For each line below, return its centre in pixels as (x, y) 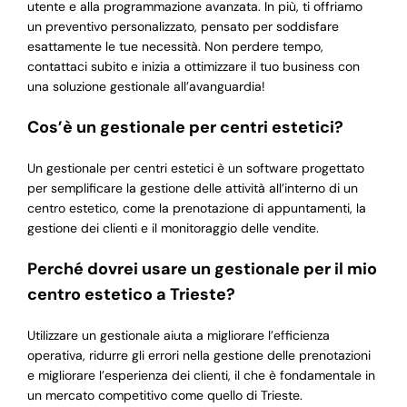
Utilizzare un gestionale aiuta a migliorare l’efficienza (178, 336)
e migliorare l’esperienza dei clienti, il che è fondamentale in (201, 376)
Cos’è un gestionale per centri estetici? (185, 128)
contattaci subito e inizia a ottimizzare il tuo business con (193, 67)
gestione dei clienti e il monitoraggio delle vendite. (173, 228)
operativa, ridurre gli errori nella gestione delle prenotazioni (199, 356)
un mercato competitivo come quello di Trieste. (164, 396)
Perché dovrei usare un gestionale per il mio (202, 269)
